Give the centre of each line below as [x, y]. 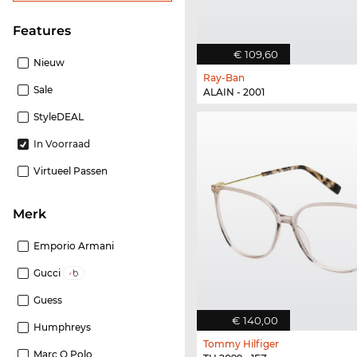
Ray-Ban [224, 78]
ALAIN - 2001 [234, 92]
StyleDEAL [59, 117]
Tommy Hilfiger [241, 343]
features [46, 31]
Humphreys [62, 328]
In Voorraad [62, 144]
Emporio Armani [74, 246]
